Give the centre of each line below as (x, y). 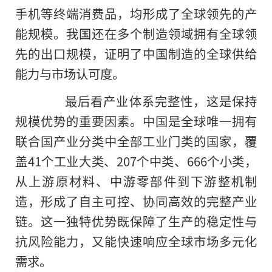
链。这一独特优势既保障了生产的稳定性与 (136, 221)
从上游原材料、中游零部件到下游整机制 (136, 181)
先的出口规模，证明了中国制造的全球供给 (136, 54)
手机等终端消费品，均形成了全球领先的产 (136, 14)
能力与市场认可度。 (70, 74)
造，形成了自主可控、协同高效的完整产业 (136, 201)
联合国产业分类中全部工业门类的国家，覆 (136, 141)
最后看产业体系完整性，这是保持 (148, 100)
